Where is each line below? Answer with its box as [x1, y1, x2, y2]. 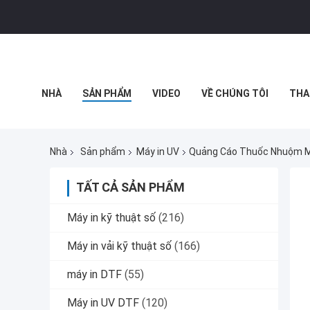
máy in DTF [67, 268, 122, 282]
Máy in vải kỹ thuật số [67, 239, 172, 253]
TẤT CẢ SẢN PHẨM [76, 180, 185, 195]
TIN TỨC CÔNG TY [42, 119, 125, 130]
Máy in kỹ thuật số [67, 211, 156, 225]
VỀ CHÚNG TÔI [201, 88, 268, 99]
